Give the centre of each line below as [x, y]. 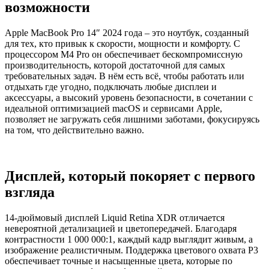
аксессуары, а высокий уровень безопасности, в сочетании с [129, 98]
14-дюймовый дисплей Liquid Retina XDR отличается [115, 218]
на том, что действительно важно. [74, 130]
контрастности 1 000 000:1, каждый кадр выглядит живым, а [129, 240]
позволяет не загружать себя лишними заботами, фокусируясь [132, 119]
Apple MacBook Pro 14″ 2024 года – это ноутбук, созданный [127, 33]
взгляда [30, 192]
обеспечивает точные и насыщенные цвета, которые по [119, 261]
